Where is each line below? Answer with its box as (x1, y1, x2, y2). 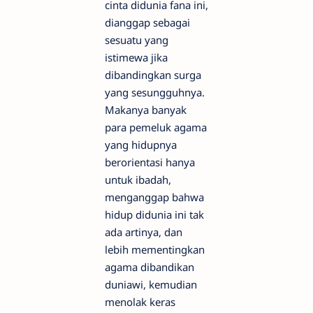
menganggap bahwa (105, 190, 204, 204)
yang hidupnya (105, 138, 177, 152)
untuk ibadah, (105, 173, 171, 187)
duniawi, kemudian (105, 277, 197, 291)
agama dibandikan (105, 260, 194, 274)
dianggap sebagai (105, 15, 190, 29)
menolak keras (105, 295, 175, 309)
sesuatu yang (105, 33, 168, 47)
